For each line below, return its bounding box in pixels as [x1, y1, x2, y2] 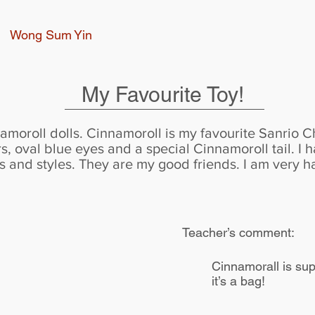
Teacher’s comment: [182, 225, 295, 240]
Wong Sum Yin [10, 27, 92, 42]
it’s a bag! [212, 274, 265, 288]
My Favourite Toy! [81, 82, 244, 107]
